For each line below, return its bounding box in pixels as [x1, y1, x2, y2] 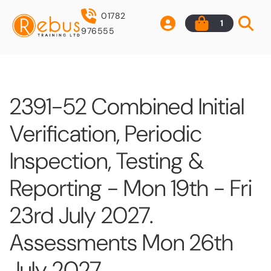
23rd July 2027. [10, 200, 154, 230]
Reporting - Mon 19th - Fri [10, 172, 252, 203]
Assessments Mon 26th [10, 227, 233, 258]
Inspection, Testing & [10, 145, 204, 176]
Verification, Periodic [10, 118, 202, 149]
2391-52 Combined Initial [10, 91, 244, 122]
